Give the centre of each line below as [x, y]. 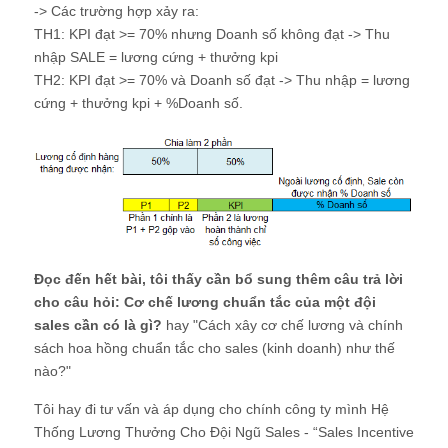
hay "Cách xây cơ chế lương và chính [282, 325]
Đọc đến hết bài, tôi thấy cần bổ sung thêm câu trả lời [218, 279]
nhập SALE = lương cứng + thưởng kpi [156, 57]
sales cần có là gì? [98, 325]
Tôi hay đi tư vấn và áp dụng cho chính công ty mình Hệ [211, 409]
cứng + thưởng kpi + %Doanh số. [138, 103]
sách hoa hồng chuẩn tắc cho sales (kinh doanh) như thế [214, 348]
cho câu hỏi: [79, 302]
